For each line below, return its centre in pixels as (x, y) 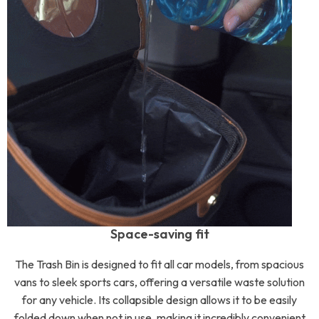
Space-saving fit (159, 234)
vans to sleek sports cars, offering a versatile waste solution (159, 282)
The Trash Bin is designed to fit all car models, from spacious (159, 264)
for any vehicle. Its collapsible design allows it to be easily (159, 300)
